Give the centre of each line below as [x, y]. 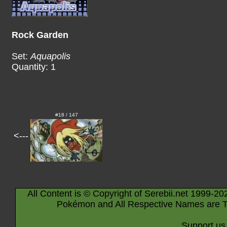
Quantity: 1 [34, 67]
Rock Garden [40, 35]
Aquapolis [50, 56]
